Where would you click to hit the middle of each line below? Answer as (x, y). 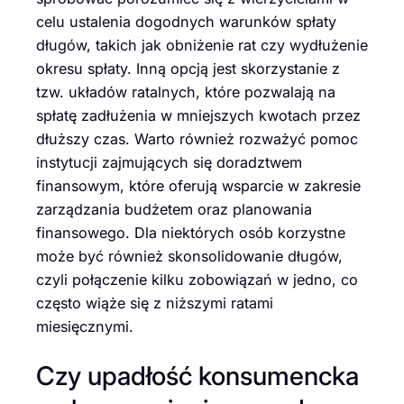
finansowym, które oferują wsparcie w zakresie (198, 185)
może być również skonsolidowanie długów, (189, 256)
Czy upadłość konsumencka (197, 376)
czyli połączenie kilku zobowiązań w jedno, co (197, 279)
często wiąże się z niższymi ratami (155, 303)
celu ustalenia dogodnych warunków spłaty (186, 21)
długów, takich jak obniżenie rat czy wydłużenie (202, 45)
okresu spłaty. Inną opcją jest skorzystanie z (188, 68)
